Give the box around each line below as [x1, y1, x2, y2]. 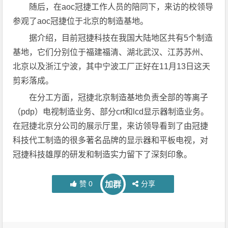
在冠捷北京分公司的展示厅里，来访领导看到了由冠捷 [13, 122, 209, 130]
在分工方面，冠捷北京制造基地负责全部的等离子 [29, 93, 209, 102]
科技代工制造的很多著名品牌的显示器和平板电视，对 [13, 136, 209, 145]
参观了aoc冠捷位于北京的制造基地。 [13, 17, 149, 25]
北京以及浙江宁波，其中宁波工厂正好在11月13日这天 [13, 62, 211, 71]
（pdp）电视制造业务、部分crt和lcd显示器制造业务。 [13, 107, 209, 116]
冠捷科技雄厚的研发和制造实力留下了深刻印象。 [13, 150, 192, 159]
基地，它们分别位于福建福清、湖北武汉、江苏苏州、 [13, 48, 209, 56]
